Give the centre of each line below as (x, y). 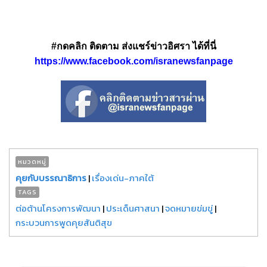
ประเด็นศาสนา (133, 208)
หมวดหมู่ (32, 161)
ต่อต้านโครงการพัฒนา (58, 208)
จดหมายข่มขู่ (189, 208)
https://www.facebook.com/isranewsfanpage (133, 61)
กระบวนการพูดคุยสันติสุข (64, 222)
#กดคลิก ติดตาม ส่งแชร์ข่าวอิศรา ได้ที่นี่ (133, 46)
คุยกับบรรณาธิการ (51, 178)
